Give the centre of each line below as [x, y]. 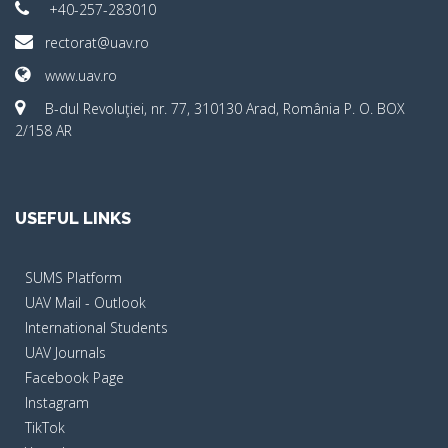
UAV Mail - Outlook [85, 303]
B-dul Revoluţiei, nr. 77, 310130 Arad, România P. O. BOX [225, 109]
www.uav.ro [81, 76]
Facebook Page [74, 378]
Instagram [57, 403]
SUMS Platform [73, 278]
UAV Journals [65, 353]
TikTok [45, 428]
